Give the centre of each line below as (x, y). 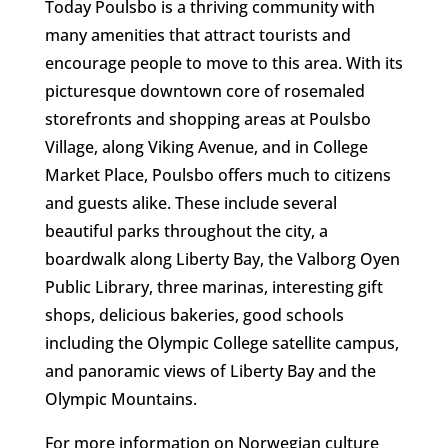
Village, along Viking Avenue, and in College (206, 147)
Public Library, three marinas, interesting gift (213, 287)
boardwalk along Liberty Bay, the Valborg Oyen (222, 259)
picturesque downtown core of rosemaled (204, 91)
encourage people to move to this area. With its (223, 63)
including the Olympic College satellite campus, (221, 343)
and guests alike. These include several (190, 203)
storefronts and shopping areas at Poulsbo (207, 119)
